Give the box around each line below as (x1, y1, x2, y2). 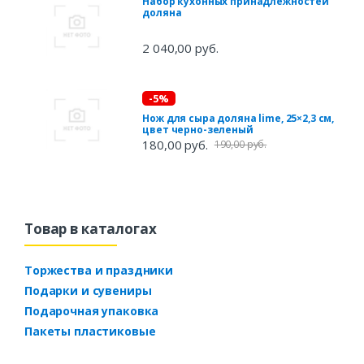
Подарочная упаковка (24, 302, 159, 318)
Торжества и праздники (24, 262, 173, 278)
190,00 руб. (214, 136, 267, 151)
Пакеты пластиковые (24, 323, 156, 339)
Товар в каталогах (24, 219, 157, 238)
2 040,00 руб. (142, 39, 219, 56)
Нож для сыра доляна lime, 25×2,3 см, (142, 110, 335, 125)
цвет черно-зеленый (142, 122, 253, 136)
